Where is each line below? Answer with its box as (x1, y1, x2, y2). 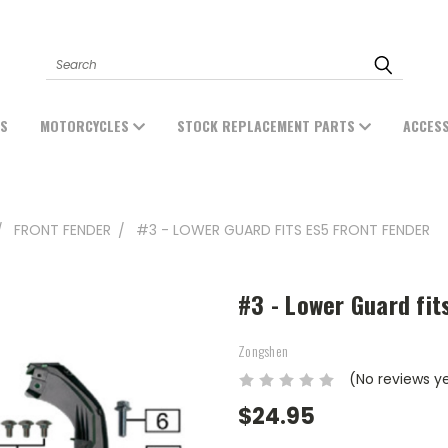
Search (46, 45, 95, 65)
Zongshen (238, 340, 288, 362)
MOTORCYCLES (40, 114, 133, 136)
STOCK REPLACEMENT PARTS (177, 114, 359, 136)
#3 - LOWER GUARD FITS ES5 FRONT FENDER (136, 219, 430, 240)
